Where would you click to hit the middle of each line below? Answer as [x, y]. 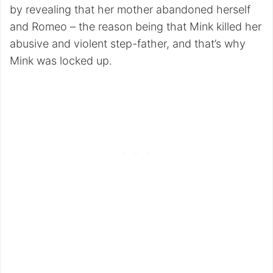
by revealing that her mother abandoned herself [130, 9]
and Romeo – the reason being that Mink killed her [136, 26]
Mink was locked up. [61, 60]
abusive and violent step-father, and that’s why [128, 43]
